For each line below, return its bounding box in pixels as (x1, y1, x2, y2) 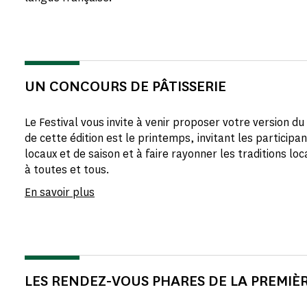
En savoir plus (25, 185, 95, 199)
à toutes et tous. (25, 162, 110, 177)
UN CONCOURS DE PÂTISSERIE (25, 76, 226, 96)
